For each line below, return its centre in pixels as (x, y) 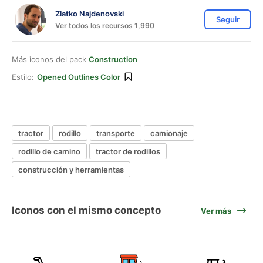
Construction (113, 59)
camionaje (169, 133)
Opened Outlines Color (79, 77)
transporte (116, 133)
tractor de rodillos (128, 151)
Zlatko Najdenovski (90, 13)
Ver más (216, 210)
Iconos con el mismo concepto (86, 210)
